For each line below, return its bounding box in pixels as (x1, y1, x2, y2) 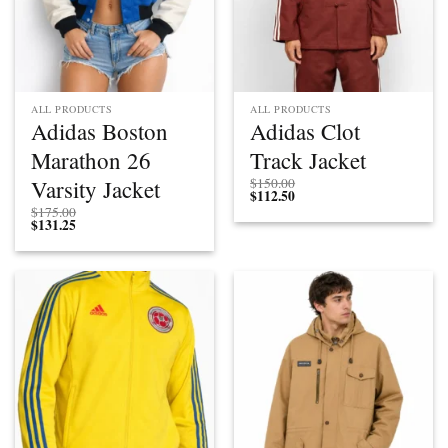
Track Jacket (250, 145, 367, 176)
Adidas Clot (250, 116, 361, 147)
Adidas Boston (31, 116, 169, 147)
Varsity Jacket (31, 174, 161, 205)
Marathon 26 (31, 145, 152, 176)
